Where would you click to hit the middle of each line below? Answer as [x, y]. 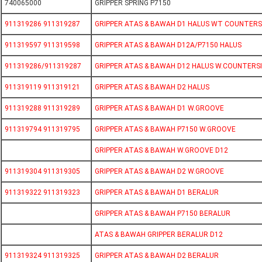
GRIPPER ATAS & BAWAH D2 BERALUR [157, 256]
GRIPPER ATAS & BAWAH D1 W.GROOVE [159, 108]
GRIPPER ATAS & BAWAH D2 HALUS [152, 87]
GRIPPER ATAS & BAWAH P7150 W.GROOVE [165, 130]
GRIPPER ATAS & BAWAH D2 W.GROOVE [159, 172]
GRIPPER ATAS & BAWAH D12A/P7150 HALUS [168, 45]
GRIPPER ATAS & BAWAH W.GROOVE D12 [161, 151]
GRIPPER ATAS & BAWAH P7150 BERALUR [163, 214]
